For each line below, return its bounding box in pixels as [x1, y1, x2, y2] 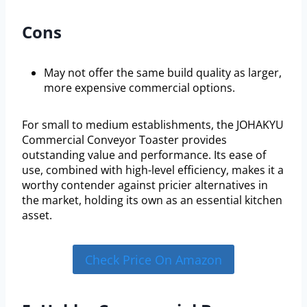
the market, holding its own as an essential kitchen [22, 193, 282, 208]
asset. [22, 208, 52, 223]
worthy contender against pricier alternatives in [22, 177, 268, 193]
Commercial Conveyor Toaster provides [22, 132, 227, 148]
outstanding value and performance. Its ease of [22, 147, 266, 163]
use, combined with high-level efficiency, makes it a [22, 162, 284, 178]
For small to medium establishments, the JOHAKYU [22, 117, 284, 133]
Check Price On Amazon [85, 251, 222, 268]
